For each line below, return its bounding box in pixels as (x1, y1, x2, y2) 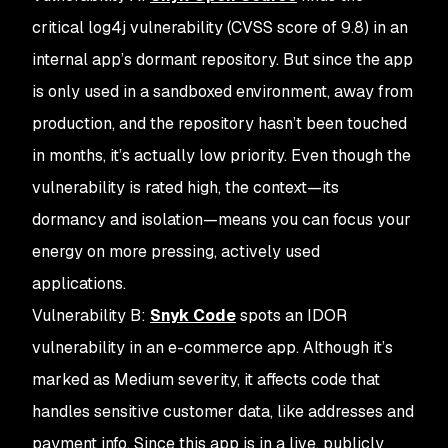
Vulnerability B (32, 305, 141, 326)
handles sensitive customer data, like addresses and (32, 401, 414, 422)
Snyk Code (150, 305, 236, 326)
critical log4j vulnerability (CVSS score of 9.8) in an (32, 17, 408, 38)
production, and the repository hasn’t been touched (32, 113, 407, 134)
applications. (32, 273, 126, 294)
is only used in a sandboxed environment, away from (32, 81, 413, 102)
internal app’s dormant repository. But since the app (32, 49, 413, 70)
